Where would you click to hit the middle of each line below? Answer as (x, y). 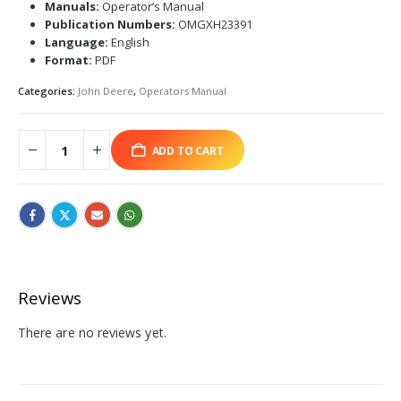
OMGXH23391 (213, 25)
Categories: (48, 91)
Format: (68, 60)
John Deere (106, 91)
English (128, 43)
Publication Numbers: (110, 25)
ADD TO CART (188, 150)
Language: (76, 43)
